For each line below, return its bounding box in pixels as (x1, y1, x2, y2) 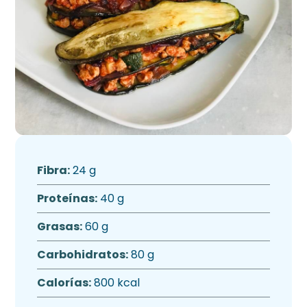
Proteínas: (37, 191, 98, 206)
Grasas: (37, 219, 83, 234)
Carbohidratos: (37, 247, 129, 262)
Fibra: (37, 162, 71, 178)
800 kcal (91, 275, 140, 291)
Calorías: (37, 275, 92, 291)
